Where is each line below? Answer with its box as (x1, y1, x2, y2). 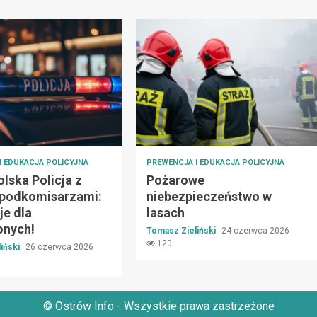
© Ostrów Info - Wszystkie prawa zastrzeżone (42, 299, 275, 313)
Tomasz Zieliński (146, 225, 218, 236)
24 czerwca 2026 (221, 225, 289, 236)
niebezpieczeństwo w (146, 188, 272, 204)
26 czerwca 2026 (25, 241, 94, 252)
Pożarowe (146, 172, 204, 188)
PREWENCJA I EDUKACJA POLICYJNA (146, 157, 284, 167)
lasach (146, 204, 185, 220)
